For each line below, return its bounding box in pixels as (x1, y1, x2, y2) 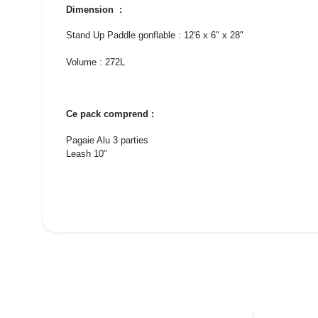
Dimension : (65, 4, 122, 15)
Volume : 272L (65, 57, 125, 68)
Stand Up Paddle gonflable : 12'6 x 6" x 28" (65, 30, 243, 41)
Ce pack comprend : (65, 109, 154, 120)
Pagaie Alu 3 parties (65, 134, 148, 146)
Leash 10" (65, 148, 107, 159)
